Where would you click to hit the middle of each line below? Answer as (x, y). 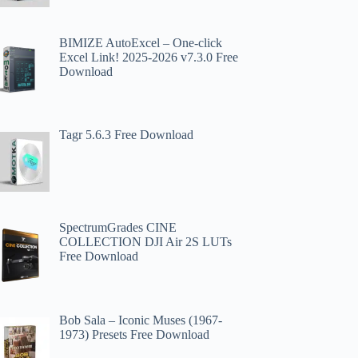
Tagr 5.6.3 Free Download (127, 135)
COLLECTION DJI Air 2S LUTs (146, 242)
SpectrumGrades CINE (118, 228)
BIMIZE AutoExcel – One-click (141, 42)
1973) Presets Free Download (135, 334)
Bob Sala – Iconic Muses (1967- (141, 320)
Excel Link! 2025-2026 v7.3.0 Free (149, 57)
